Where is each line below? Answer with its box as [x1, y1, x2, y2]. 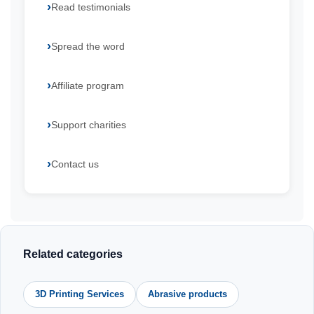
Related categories [23, 248, 123, 260]
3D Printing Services [35, 289, 124, 299]
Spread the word [51, 41, 125, 52]
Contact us [51, 158, 99, 170]
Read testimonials [51, 1, 130, 13]
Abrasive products [148, 289, 227, 299]
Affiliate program [51, 80, 124, 91]
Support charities [51, 119, 126, 130]
